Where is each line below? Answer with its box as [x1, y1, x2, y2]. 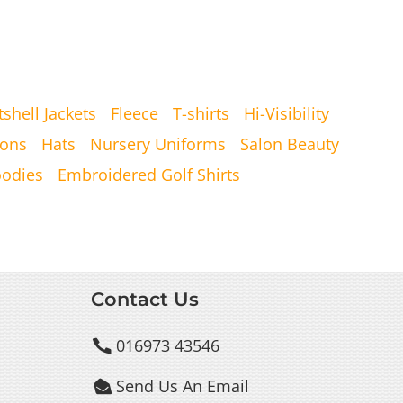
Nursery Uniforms [90, 132, 226, 155]
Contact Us [90, 287, 199, 310]
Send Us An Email [115, 375, 249, 398]
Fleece [110, 102, 158, 124]
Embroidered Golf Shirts [57, 163, 240, 185]
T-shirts [172, 102, 229, 124]
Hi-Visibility [243, 102, 329, 124]
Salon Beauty [240, 132, 339, 155]
